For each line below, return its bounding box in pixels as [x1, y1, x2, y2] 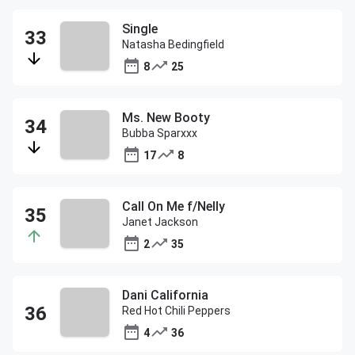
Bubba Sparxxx [122, 127, 197, 139]
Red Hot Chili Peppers [122, 304, 231, 317]
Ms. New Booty [122, 110, 210, 125]
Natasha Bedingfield [122, 38, 224, 51]
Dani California [122, 288, 208, 303]
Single [122, 21, 158, 36]
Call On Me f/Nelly [122, 199, 225, 214]
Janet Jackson [122, 216, 198, 228]
